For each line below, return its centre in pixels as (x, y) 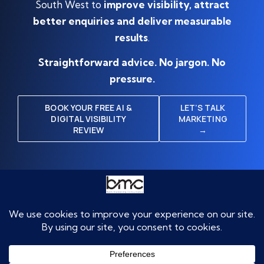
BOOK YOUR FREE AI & (89, 108)
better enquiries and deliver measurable (132, 21)
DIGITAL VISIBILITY (88, 119)
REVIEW (89, 130)
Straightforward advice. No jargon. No (132, 62)
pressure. (132, 78)
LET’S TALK (203, 108)
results (131, 37)
